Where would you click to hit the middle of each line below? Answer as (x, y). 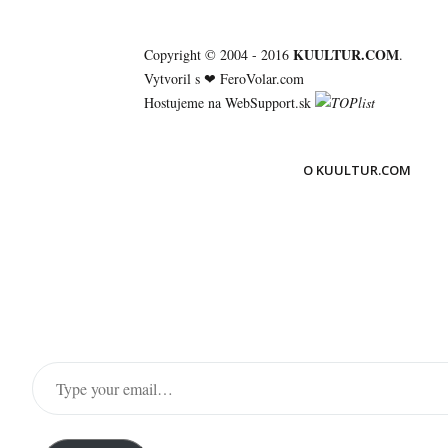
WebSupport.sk (268, 102)
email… (60, 431)
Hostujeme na (184, 102)
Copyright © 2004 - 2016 (218, 54)
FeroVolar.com (262, 78)
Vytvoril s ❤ (182, 78)
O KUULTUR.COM (356, 170)
